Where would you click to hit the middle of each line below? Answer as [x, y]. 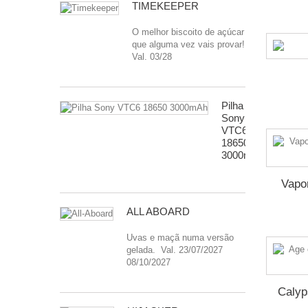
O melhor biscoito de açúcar [188, 32]
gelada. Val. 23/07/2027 [183, 250]
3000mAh [243, 155]
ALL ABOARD [158, 211]
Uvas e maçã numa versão [180, 238]
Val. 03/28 [152, 57]
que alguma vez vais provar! [188, 44]
